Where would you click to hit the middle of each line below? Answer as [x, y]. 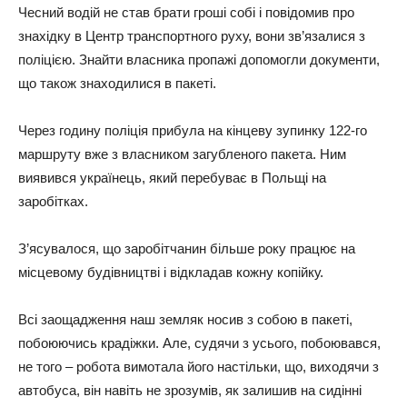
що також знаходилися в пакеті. [117, 83]
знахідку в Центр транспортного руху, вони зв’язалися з [192, 35]
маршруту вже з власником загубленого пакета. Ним [182, 154]
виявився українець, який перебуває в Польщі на [172, 177]
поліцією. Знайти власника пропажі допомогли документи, [199, 59]
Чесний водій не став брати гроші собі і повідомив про [186, 12]
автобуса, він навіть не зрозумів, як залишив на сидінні [190, 390]
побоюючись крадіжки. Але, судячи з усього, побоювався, [199, 342]
